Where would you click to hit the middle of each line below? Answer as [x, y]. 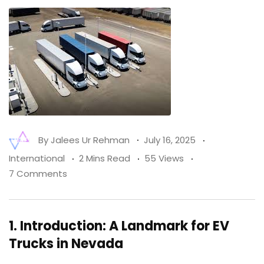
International [37, 158]
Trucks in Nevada [66, 244]
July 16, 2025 [170, 140]
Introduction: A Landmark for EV [125, 226]
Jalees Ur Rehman [90, 140]
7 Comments [38, 174]
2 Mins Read [105, 158]
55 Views [164, 158]
